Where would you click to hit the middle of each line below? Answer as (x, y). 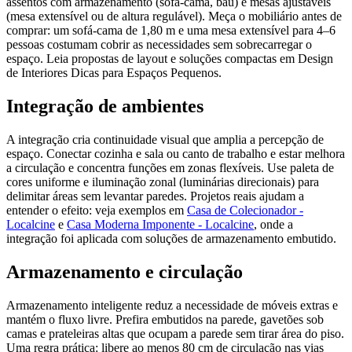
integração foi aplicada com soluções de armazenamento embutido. (171, 239)
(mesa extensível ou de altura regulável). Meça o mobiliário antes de (174, 16)
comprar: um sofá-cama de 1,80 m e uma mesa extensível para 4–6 (171, 31)
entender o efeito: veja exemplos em (97, 211)
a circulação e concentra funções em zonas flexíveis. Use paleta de (170, 168)
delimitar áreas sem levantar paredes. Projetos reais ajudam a (155, 196)
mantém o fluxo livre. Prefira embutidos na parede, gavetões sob (165, 320)
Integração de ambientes (105, 106)
